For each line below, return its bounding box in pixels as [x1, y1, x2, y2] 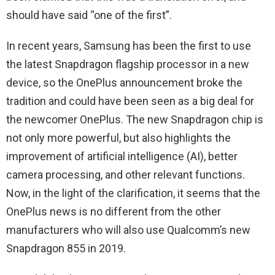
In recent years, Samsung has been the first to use [6, 39, 251, 52]
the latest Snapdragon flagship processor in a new [6, 57, 249, 71]
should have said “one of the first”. [6, 8, 172, 21]
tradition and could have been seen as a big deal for [6, 94, 254, 107]
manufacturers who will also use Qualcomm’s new [6, 223, 250, 236]
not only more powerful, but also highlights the [6, 131, 231, 144]
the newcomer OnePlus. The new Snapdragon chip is [6, 112, 263, 126]
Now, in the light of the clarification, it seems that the [6, 186, 260, 199]
